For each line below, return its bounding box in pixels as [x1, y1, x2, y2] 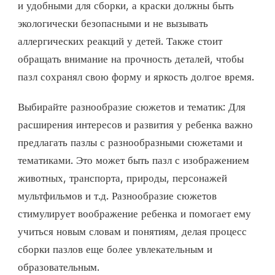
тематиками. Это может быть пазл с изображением [18, 153, 249, 166]
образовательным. [18, 260, 99, 273]
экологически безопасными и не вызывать [18, 17, 208, 29]
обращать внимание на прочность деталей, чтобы [18, 52, 244, 65]
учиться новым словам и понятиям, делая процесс [18, 225, 247, 238]
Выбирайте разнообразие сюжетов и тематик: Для [18, 100, 246, 113]
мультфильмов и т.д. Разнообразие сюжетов [18, 189, 217, 202]
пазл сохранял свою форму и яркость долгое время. [18, 70, 254, 83]
